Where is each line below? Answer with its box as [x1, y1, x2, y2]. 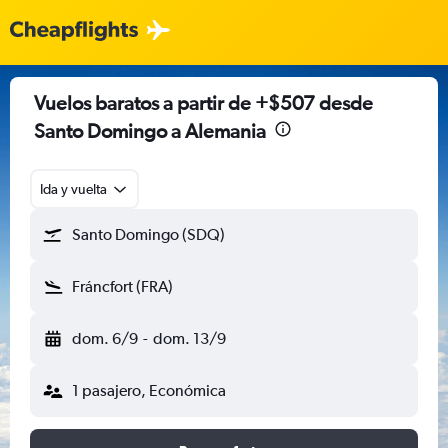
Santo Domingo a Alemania [34, 119, 266, 142]
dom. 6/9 [72, 329, 138, 348]
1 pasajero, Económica [72, 381, 226, 400]
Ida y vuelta [40, 181, 107, 197]
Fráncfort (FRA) [72, 277, 173, 296]
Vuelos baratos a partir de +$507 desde [34, 91, 373, 114]
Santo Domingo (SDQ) [72, 225, 225, 244]
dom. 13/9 [152, 329, 226, 348]
